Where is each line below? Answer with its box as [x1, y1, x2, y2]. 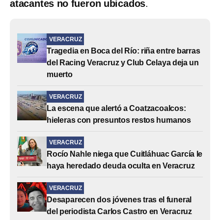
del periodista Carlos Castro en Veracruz [47, 207, 192, 216]
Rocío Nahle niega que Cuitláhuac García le [47, 149, 203, 158]
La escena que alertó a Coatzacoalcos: [47, 104, 186, 112]
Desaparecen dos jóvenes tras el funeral [47, 195, 192, 204]
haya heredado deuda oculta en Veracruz [47, 161, 195, 170]
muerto [47, 70, 73, 79]
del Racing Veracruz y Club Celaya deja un [47, 58, 199, 67]
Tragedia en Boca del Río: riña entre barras [47, 46, 200, 55]
